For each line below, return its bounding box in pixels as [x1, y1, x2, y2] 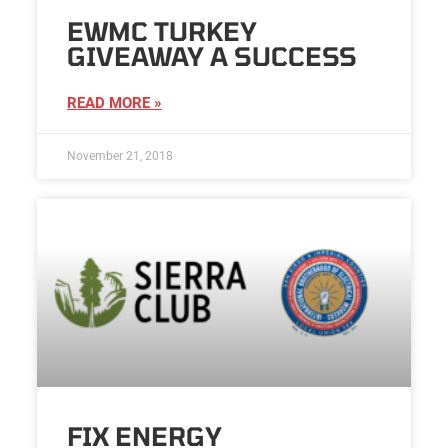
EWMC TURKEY [66, 16, 257, 47]
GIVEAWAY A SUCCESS [66, 41, 357, 72]
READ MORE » [66, 94, 162, 113]
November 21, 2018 [66, 149, 173, 164]
